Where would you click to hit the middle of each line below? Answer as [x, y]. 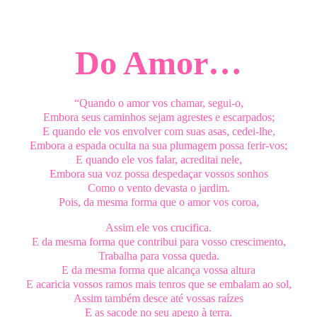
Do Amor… [158, 63]
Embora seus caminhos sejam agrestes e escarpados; [158, 117]
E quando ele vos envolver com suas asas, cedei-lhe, [158, 132]
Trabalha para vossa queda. [158, 255]
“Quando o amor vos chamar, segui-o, [158, 103]
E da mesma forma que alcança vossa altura [158, 270]
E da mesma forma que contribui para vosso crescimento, [158, 241]
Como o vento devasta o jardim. [158, 188]
